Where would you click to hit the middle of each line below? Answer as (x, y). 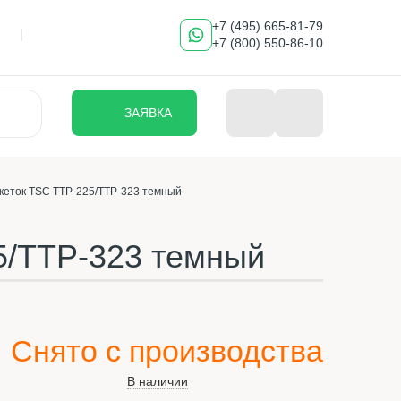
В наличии (158, 381)
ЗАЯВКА (148, 112)
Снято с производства (167, 351)
